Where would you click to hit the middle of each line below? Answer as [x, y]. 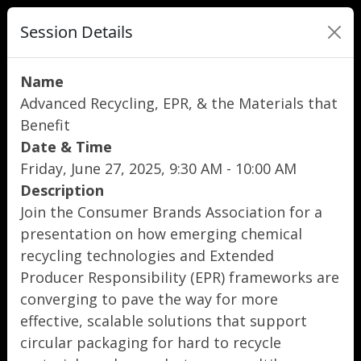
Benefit [45, 125]
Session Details [77, 32]
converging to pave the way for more [149, 299]
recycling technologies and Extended [147, 255]
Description [62, 190]
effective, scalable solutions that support [164, 321]
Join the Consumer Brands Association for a [171, 212]
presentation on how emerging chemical [161, 234]
